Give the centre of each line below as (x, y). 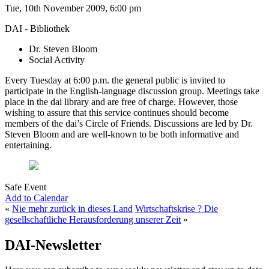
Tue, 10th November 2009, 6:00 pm (73, 8)
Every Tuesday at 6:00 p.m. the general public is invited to (115, 80)
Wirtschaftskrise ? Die (177, 208)
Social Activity (57, 59)
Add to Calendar (36, 198)
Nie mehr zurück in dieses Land (72, 208)
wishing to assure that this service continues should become (117, 112)
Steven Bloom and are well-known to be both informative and (122, 134)
